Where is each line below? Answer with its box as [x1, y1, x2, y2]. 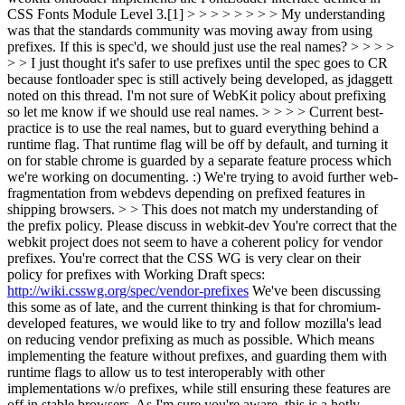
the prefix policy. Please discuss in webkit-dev [7, 218, 269, 233]
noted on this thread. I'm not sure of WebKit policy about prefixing [7, 88, 386, 103]
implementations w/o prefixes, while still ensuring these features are [7, 381, 391, 396]
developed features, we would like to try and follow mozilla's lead [7, 316, 381, 331]
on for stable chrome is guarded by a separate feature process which [7, 153, 391, 168]
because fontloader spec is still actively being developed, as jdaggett [7, 71, 392, 87]
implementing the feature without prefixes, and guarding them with [7, 348, 387, 363]
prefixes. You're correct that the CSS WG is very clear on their [7, 250, 361, 266]
